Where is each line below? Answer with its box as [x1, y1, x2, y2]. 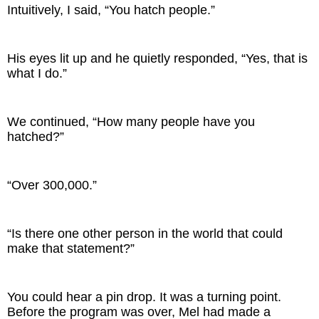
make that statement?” [7, 241, 135, 256]
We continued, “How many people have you [7, 115, 255, 130]
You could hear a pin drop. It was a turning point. [7, 290, 281, 305]
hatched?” [7, 130, 64, 145]
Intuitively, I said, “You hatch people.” [7, 3, 215, 18]
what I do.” [7, 66, 67, 81]
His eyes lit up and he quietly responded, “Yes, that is [7, 51, 308, 66]
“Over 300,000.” [7, 178, 97, 193]
